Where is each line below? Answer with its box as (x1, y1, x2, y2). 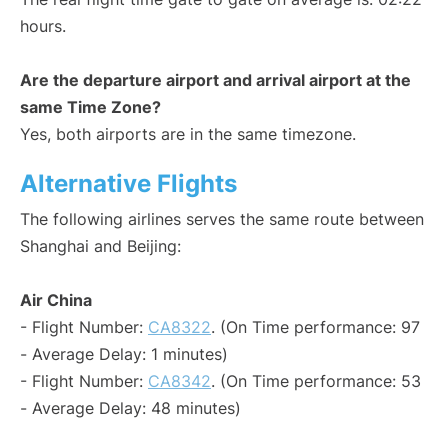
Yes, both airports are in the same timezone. (20, 124, 356, 145)
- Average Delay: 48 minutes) (20, 398, 241, 419)
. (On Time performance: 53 (211, 371, 421, 392)
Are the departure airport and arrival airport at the (20, 70, 411, 91)
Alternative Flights (20, 169, 237, 199)
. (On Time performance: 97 (211, 317, 420, 338)
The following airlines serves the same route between (20, 209, 424, 230)
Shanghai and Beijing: (20, 236, 181, 257)
